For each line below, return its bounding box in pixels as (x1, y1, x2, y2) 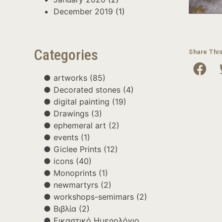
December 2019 (54, 6, 113, 16)
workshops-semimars (54, 192, 134, 202)
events (54, 132, 78, 142)
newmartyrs (54, 180, 98, 190)
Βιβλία (54, 204, 76, 214)
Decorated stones (54, 85, 120, 95)
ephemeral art (54, 120, 106, 130)
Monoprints (54, 168, 96, 178)
